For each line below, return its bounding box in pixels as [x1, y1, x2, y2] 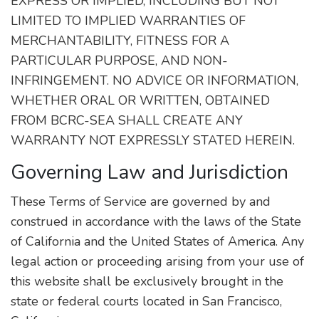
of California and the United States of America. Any [11, 233, 304, 250]
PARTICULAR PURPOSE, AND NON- [11, 52, 228, 69]
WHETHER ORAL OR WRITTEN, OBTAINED [11, 92, 270, 109]
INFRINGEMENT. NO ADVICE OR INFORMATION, [11, 72, 298, 89]
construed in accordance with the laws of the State [11, 213, 301, 230]
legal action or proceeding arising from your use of [11, 253, 304, 270]
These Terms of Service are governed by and [11, 193, 271, 210]
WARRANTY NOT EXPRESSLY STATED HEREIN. [11, 132, 295, 149]
